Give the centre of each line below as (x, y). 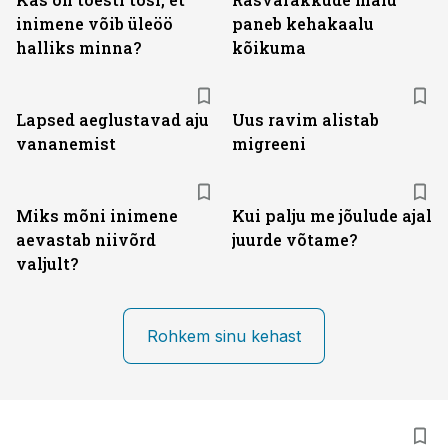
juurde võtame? (294, 239)
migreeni (269, 143)
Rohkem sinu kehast (224, 336)
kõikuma (269, 47)
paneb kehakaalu (303, 23)
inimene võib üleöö (94, 23)
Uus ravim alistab (305, 119)
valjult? (47, 263)
